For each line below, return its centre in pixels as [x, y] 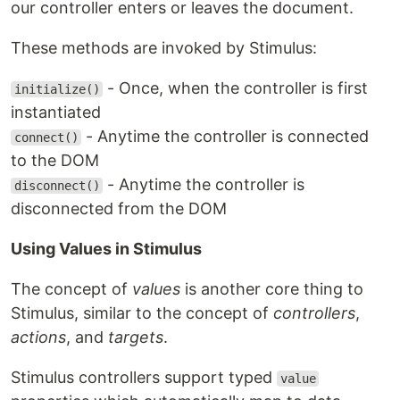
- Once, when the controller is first [236, 88]
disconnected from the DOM [119, 208]
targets [136, 337]
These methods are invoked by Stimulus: [164, 48]
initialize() [57, 89]
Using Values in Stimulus [106, 249]
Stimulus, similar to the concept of [142, 313]
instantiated [56, 112]
